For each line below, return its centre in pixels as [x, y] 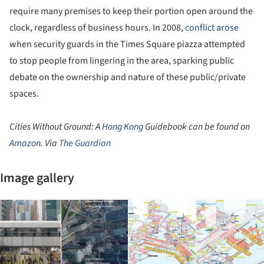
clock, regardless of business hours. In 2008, [97, 27]
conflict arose [212, 27]
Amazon [25, 143]
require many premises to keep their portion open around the [131, 11]
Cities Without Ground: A [56, 126]
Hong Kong [123, 126]
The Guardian [85, 143]
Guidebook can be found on [197, 126]
